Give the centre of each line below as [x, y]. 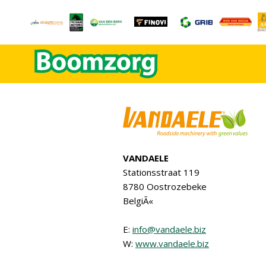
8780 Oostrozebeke [165, 186]
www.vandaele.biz [172, 243]
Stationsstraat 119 [161, 172]
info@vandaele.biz [169, 229]
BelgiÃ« [138, 201]
